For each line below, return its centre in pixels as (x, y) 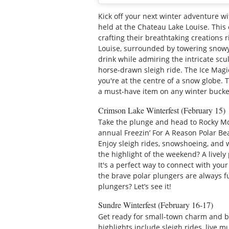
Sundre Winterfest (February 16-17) (156, 205)
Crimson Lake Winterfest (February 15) (162, 110)
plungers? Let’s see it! (135, 186)
